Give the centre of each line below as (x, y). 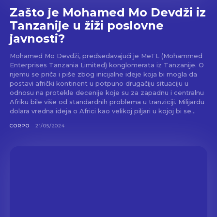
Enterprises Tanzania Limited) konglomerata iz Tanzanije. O (107, 65)
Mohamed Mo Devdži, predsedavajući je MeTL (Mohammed (106, 55)
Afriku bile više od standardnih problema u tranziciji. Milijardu (94, 101)
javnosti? (37, 38)
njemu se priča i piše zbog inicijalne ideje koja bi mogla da (103, 74)
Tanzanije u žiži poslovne (87, 25)
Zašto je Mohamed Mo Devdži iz (108, 12)
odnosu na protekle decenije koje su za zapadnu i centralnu (107, 92)
